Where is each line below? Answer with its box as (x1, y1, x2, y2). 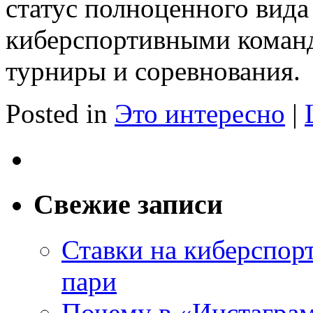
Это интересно (115, 98, 285, 129)
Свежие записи (34, 189, 223, 221)
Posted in (6, 98, 108, 129)
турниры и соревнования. (6, 55, 300, 86)
